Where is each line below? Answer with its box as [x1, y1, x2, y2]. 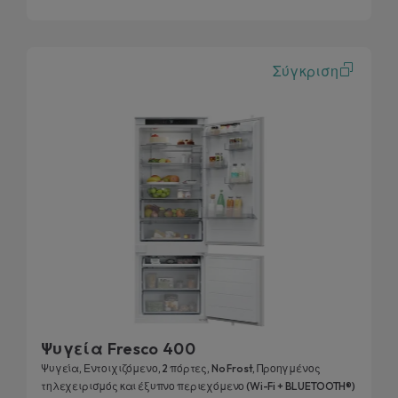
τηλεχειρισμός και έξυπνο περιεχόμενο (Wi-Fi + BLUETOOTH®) [41, 379, 355, 394]
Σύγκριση [272, 60, 338, 81]
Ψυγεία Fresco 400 [41, 338, 196, 360]
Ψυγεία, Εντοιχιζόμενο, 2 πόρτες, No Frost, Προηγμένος [41, 362, 321, 376]
